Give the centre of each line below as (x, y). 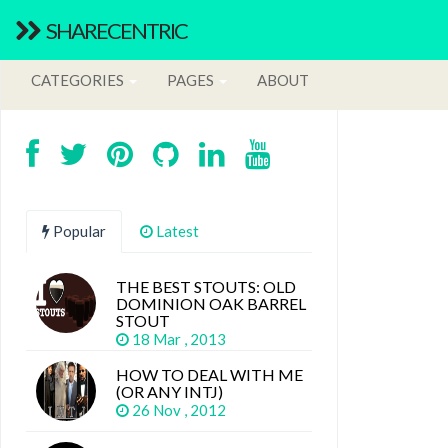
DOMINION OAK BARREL (211, 303)
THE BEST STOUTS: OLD (206, 286)
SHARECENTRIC (115, 30)
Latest (176, 231)
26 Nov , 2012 (180, 410)
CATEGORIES (79, 79)
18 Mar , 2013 (180, 339)
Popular (78, 231)
